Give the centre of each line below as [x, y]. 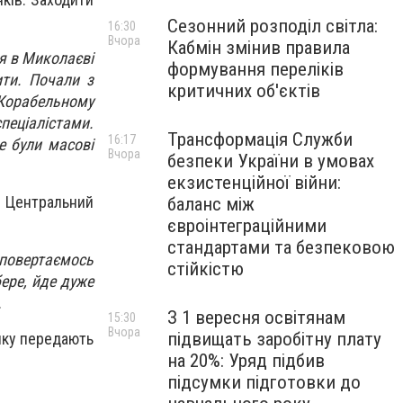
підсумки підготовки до [264, 382]
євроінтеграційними [247, 226]
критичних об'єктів [244, 91]
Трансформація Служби [260, 139]
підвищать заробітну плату [274, 339]
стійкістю [206, 269]
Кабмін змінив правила [259, 48]
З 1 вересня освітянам [256, 318]
